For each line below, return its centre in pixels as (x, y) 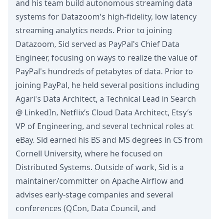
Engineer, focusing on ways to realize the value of (107, 58)
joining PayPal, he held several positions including (108, 85)
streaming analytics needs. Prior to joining (94, 30)
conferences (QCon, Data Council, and (86, 208)
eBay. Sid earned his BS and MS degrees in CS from (109, 140)
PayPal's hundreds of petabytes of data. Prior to (104, 71)
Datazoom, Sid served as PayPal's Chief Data (98, 44)
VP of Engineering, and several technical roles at (105, 126)
